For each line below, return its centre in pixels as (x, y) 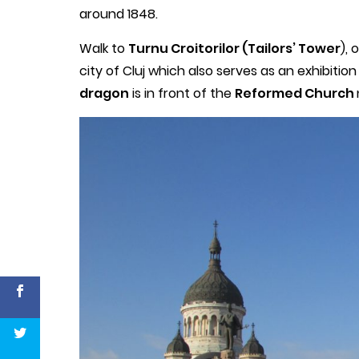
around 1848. (119, 14)
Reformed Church (296, 93)
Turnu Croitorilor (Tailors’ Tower (234, 48)
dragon (104, 93)
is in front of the (182, 93)
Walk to (104, 48)
